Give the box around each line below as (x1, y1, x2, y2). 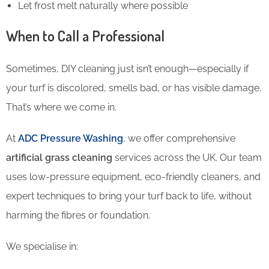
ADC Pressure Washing (18, 132, 123, 144)
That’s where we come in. (6, 101, 116, 113)
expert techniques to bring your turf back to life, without (6, 190, 252, 202)
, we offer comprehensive (123, 132, 235, 144)
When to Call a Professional (6, 26, 165, 45)
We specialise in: (6, 240, 78, 252)
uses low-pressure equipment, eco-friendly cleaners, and (6, 171, 261, 183)
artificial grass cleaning (6, 151, 112, 163)
